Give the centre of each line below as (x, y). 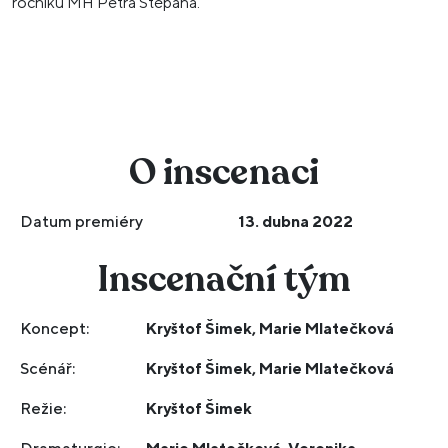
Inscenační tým (224, 279)
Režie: (43, 408)
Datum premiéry (82, 221)
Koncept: (55, 328)
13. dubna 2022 (296, 221)
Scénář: (48, 368)
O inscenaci (224, 172)
